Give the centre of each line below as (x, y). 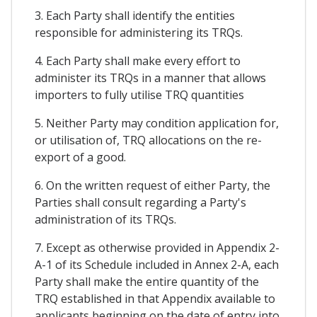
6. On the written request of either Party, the (152, 185)
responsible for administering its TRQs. (139, 32)
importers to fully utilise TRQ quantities (139, 94)
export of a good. (80, 157)
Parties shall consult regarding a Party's (140, 202)
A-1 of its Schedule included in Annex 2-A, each (157, 264)
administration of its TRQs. (105, 219)
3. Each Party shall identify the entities (135, 15)
